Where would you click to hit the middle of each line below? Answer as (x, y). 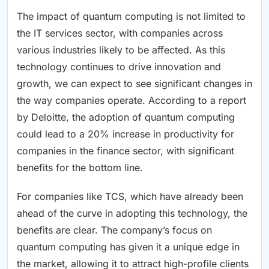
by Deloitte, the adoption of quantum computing (126, 117)
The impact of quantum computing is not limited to (131, 16)
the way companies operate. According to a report (131, 100)
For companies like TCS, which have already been (130, 196)
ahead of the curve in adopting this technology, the (132, 213)
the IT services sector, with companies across (120, 33)
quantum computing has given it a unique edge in (128, 246)
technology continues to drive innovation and (119, 66)
